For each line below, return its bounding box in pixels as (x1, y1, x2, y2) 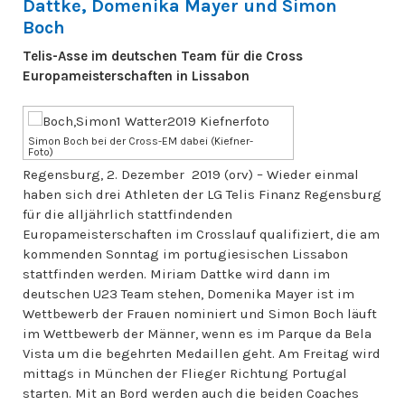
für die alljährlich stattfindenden (23, 205, 232, 222)
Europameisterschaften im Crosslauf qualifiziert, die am (23, 225, 380, 242)
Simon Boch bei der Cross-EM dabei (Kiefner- (28, 134, 253, 147)
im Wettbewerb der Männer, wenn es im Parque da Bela (23, 325, 372, 342)
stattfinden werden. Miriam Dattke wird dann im (23, 265, 330, 282)
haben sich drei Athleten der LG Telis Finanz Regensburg (23, 185, 381, 202)
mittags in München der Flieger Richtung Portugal (23, 364, 347, 381)
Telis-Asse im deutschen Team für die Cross (23, 47, 303, 64)
